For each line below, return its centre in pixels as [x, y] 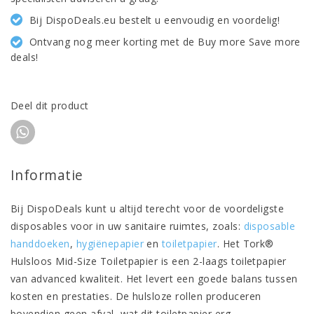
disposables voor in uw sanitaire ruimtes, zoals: [127, 226]
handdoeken [40, 244]
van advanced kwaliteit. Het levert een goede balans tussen [154, 279]
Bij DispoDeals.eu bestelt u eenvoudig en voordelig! [155, 20]
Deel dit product [50, 106]
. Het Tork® [245, 244]
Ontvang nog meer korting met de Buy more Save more [165, 42]
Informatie [47, 175]
